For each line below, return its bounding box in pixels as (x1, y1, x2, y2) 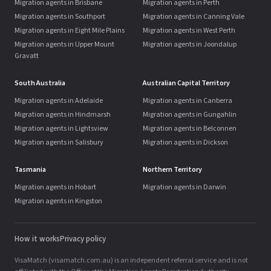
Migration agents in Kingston (15, 196, 102, 206)
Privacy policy (60, 233, 106, 244)
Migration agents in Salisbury (15, 137, 103, 148)
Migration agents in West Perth (143, 25, 235, 36)
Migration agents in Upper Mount (15, 39, 114, 50)
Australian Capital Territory (143, 78, 230, 88)
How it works (15, 233, 60, 244)
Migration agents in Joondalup (143, 39, 237, 50)
